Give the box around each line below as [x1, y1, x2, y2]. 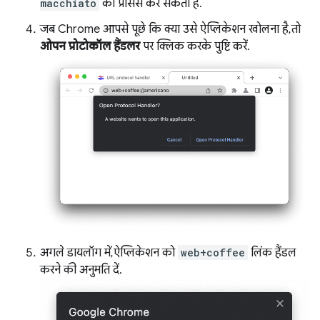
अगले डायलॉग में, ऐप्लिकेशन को [40, 245, 178, 260]
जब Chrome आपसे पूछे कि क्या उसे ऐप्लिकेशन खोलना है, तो [40, 21, 301, 36]
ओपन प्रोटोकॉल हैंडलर [40, 39, 140, 54]
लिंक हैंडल [248, 245, 296, 260]
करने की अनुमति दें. [40, 262, 122, 277]
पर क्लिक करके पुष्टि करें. [140, 39, 250, 54]
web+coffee [181, 245, 245, 259]
